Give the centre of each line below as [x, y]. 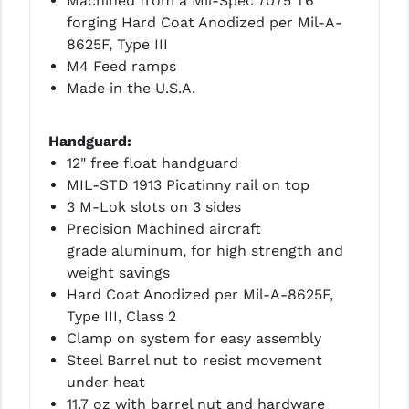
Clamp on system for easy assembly [194, 339]
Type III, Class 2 [121, 317]
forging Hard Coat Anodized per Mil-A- [204, 23]
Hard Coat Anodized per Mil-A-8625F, [199, 295]
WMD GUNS [49, 72]
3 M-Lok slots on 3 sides [153, 207]
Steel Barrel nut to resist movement [194, 361]
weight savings [118, 273]
